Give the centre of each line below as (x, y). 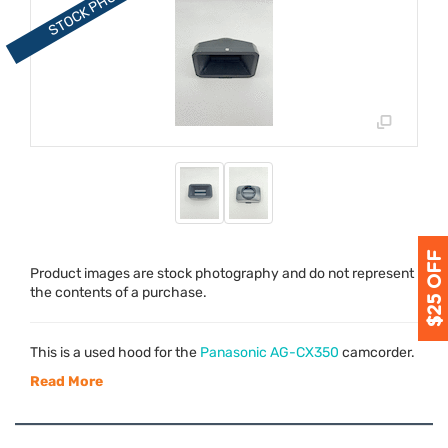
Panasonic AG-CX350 (269, 352)
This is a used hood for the (115, 352)
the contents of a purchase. (118, 292)
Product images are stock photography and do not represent (222, 273)
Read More (66, 381)
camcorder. (377, 352)
